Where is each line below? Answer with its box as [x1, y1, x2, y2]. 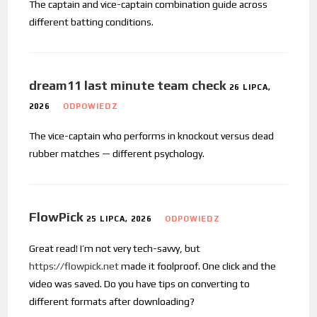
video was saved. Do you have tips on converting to [29, 278, 250, 290]
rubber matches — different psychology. [29, 148, 205, 160]
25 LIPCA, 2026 [86, 214, 151, 224]
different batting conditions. [29, 16, 154, 28]
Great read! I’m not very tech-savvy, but [29, 243, 201, 255]
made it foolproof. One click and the [119, 260, 277, 272]
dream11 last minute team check [29, 78, 227, 93]
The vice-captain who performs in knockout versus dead [29, 130, 275, 142]
